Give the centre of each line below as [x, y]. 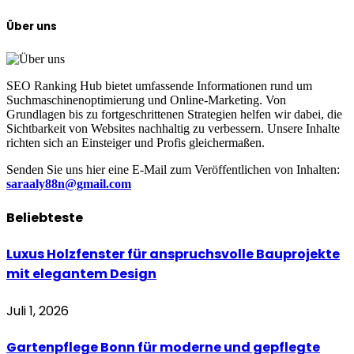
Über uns [32, 26]
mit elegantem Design [81, 274]
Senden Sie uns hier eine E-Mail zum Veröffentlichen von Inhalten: [173, 169]
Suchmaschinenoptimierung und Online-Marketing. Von [146, 100]
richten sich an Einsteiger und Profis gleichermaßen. [136, 142]
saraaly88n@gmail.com [69, 183]
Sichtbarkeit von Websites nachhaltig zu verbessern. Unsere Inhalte [173, 128]
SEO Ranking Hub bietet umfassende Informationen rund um [159, 85]
